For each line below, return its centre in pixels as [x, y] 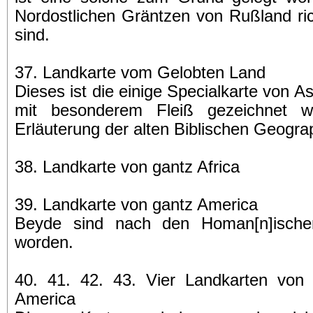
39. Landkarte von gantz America [136, 205]
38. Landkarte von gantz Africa [127, 167]
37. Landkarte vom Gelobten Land [140, 73]
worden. [44, 242]
